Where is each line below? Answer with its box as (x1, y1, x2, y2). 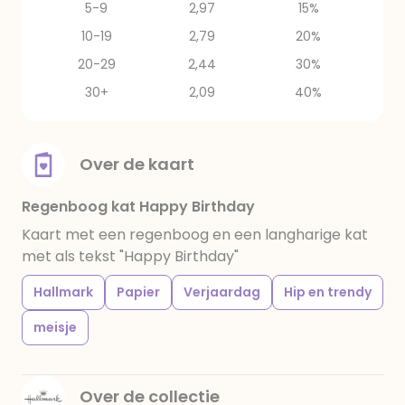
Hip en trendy (284, 283, 372, 301)
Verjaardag (184, 283, 260, 301)
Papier (117, 283, 160, 301)
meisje (33, 318, 77, 336)
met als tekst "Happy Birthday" (22, 246, 239, 267)
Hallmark (33, 283, 93, 301)
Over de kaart (80, 153, 194, 175)
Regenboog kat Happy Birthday (22, 196, 255, 217)
